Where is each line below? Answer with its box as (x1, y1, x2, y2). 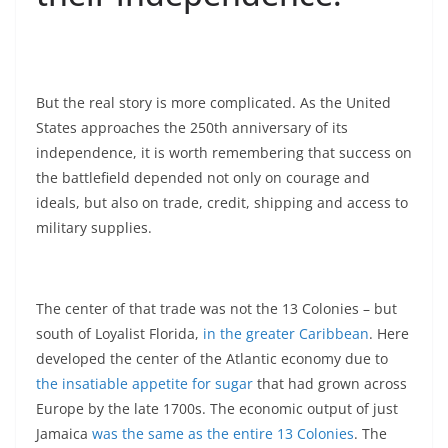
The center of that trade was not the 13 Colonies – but (36, 298, 397, 318)
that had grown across (253, 373, 407, 393)
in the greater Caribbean (203, 323, 369, 343)
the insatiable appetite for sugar (36, 373, 253, 393)
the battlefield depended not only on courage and (36, 167, 370, 187)
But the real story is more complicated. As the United (36, 92, 391, 112)
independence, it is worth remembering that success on (36, 142, 412, 162)
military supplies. (36, 217, 152, 237)
